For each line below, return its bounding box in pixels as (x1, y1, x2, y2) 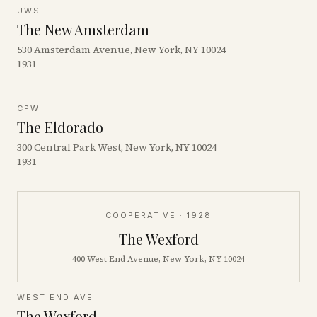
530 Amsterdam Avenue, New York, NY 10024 (17, 42, 226, 57)
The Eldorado (17, 117, 103, 137)
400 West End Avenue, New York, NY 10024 (72, 253, 245, 265)
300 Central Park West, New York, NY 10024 (17, 140, 217, 154)
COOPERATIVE (105, 210, 177, 220)
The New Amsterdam (17, 20, 149, 39)
